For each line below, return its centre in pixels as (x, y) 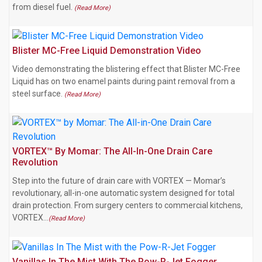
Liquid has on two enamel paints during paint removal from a (124, 82)
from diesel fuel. (43, 7)
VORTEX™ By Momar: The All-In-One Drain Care (112, 151)
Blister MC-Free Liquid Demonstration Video (107, 51)
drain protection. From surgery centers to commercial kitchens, (127, 206)
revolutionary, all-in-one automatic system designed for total (123, 193)
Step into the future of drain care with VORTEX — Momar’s (119, 181)
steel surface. (38, 94)
